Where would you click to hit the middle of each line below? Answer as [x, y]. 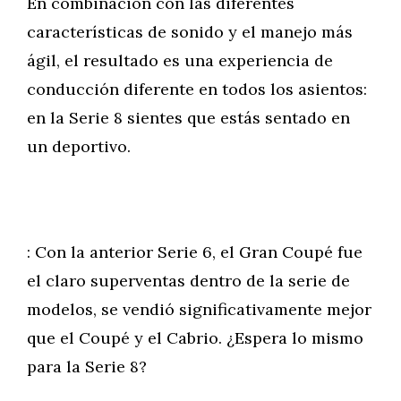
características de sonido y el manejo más [190, 32]
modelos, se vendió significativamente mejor [199, 309]
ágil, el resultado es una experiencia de [180, 60]
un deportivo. [79, 146]
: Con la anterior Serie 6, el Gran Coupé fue [195, 252]
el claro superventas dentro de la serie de [188, 281]
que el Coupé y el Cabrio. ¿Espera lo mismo [195, 338]
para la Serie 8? [87, 367]
